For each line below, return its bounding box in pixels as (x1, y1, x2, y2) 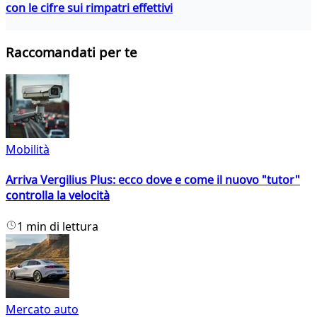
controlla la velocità (6, 188, 110, 204)
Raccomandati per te (6, 43, 137, 62)
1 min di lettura (17, 218, 98, 234)
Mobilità (6, 142, 50, 158)
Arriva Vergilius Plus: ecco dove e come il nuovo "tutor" (6, 172, 300, 188)
